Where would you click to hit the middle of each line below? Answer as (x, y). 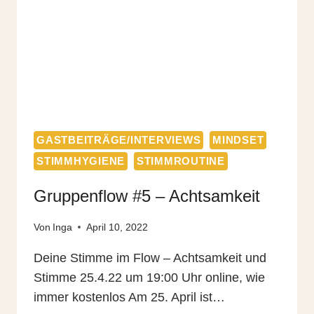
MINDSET (238, 140)
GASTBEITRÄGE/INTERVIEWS (119, 140)
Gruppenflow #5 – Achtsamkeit (147, 196)
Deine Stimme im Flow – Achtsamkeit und (150, 258)
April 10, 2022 (117, 227)
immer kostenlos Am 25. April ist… (129, 297)
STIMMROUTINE (180, 161)
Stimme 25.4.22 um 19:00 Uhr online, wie (149, 277)
